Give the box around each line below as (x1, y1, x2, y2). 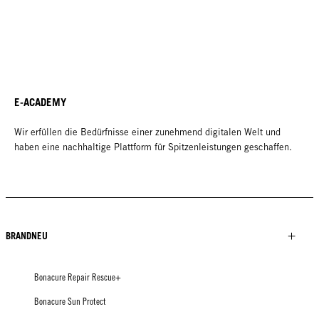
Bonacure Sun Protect (34, 296, 106, 307)
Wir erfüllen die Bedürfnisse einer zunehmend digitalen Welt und (14, 126, 281, 137)
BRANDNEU (6, 229, 48, 241)
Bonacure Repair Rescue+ (34, 271, 121, 283)
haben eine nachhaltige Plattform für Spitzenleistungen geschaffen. (14, 141, 292, 152)
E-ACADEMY (14, 95, 66, 108)
